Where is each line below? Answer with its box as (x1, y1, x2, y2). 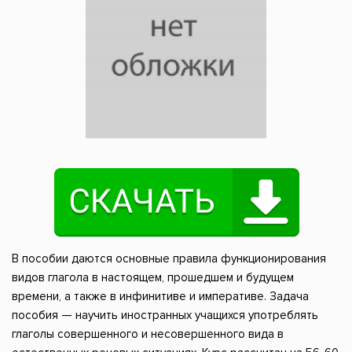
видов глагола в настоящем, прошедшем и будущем (12, 270, 294, 285)
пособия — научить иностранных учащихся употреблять (12, 308, 318, 323)
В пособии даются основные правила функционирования (12, 251, 326, 266)
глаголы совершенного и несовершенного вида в (12, 327, 284, 342)
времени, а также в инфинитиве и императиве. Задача (12, 289, 309, 304)
